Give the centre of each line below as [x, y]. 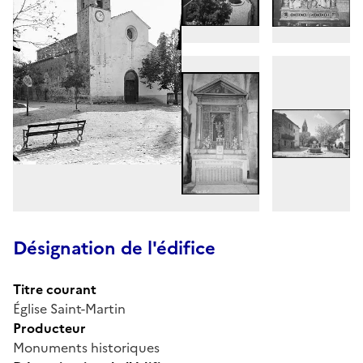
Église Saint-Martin [69, 308]
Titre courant [55, 289]
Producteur [49, 328]
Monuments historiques [86, 347]
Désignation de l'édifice [114, 248]
